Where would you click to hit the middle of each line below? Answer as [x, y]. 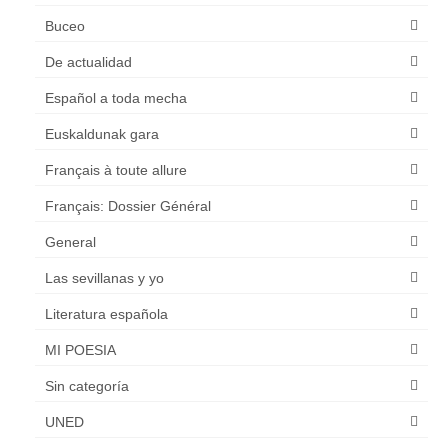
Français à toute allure [116, 169]
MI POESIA [80, 349]
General [70, 241]
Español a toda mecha [116, 97]
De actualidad [88, 61]
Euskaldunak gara [102, 133]
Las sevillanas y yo [104, 277]
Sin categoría [87, 385]
